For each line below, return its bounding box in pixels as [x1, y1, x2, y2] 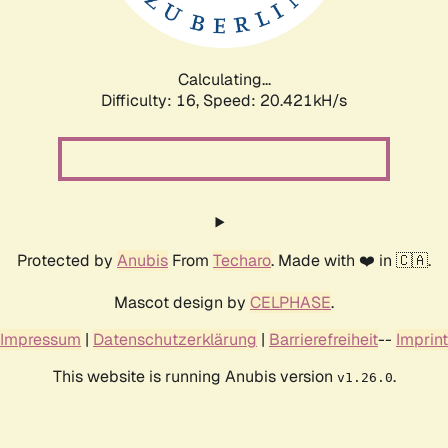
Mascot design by [114, 291, 250, 313]
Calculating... [177, 68, 271, 90]
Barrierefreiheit [269, 328, 378, 350]
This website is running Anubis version [52, 365, 337, 387]
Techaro [213, 249, 271, 271]
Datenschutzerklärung [93, 328, 257, 350]
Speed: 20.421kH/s [203, 89, 347, 111]
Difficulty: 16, [101, 89, 203, 111]
